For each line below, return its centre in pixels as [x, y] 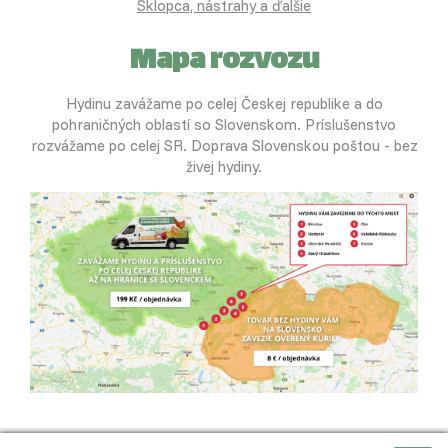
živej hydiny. [224, 167]
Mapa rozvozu [224, 62]
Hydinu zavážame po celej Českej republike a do [224, 104]
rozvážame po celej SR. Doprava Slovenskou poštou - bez [224, 146]
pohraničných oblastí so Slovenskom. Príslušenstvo [224, 125]
